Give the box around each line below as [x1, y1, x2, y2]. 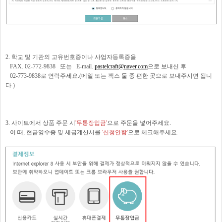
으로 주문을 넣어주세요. [107, 119, 171, 127]
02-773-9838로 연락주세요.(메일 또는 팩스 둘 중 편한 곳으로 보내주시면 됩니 [5, 72, 212, 80]
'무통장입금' [75, 119, 107, 127]
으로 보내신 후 [148, 63, 186, 70]
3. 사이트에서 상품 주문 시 [5, 119, 75, 127]
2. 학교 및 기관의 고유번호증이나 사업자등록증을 [5, 54, 136, 61]
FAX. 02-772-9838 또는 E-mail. [5, 63, 95, 70]
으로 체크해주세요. [128, 129, 178, 136]
